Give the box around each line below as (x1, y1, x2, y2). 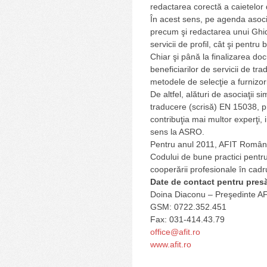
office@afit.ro (150, 226, 200, 237)
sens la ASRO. (150, 126, 204, 136)
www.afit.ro (150, 239, 191, 249)
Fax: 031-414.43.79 (150, 214, 225, 224)
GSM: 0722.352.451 (150, 201, 226, 212)
